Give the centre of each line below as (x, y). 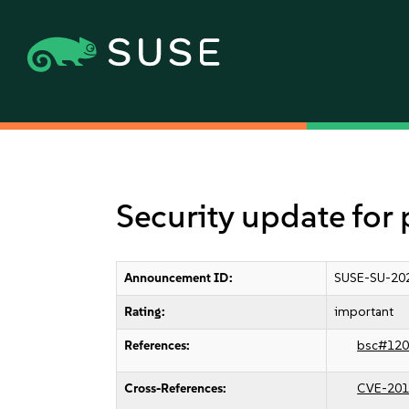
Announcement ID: (179, 278)
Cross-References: (176, 388)
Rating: (145, 312)
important (364, 312)
